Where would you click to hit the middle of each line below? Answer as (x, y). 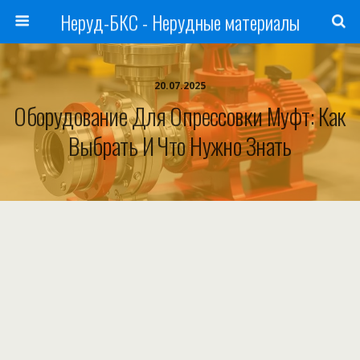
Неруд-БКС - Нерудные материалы (180, 22)
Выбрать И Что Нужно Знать (180, 145)
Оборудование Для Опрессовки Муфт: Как (180, 116)
